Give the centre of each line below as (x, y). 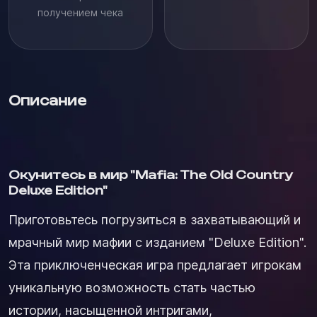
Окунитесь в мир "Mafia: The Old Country (150, 174)
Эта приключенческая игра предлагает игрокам (155, 265)
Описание (47, 100)
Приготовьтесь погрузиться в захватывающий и (155, 219)
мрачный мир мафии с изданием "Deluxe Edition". (157, 242)
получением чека (81, 12)
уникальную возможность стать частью (132, 287)
